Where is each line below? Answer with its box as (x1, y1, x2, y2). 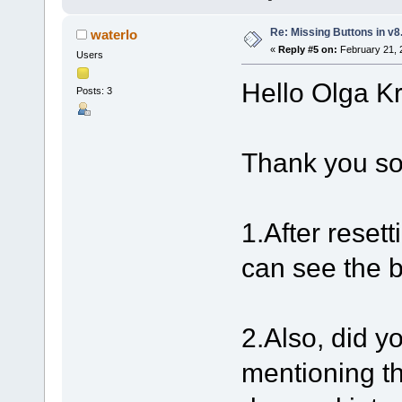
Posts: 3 (75, 85, 112, 97)
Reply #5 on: (277, 44, 337, 56)
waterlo (91, 27, 138, 43)
